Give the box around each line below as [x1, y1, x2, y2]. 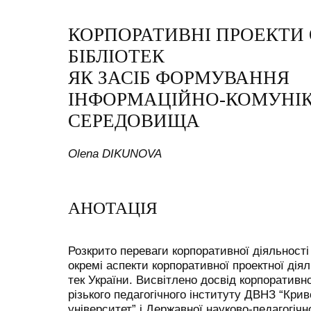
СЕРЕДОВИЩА [68, 110, 200, 132]
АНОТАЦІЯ [68, 199, 158, 218]
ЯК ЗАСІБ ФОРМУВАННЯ [68, 67, 289, 89]
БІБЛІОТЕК [68, 46, 165, 67]
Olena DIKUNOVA [68, 146, 162, 160]
